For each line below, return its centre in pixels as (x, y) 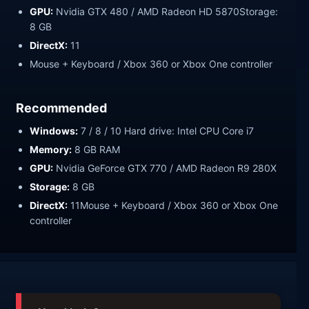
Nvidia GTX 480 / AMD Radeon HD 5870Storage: (166, 12)
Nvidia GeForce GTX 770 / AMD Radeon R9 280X (165, 168)
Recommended (62, 108)
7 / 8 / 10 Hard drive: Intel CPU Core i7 (166, 130)
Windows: (54, 130)
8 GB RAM (96, 149)
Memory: (51, 149)
